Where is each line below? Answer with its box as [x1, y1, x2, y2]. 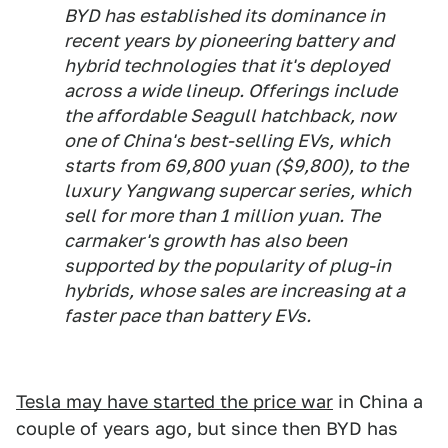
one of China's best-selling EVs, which [64, 130, 390, 152]
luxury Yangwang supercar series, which [64, 180, 411, 202]
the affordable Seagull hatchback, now [64, 105, 396, 127]
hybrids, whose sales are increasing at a [64, 280, 405, 302]
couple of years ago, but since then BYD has [16, 418, 398, 440]
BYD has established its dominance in [64, 5, 385, 27]
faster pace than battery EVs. [64, 305, 311, 327]
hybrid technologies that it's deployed [64, 55, 389, 77]
